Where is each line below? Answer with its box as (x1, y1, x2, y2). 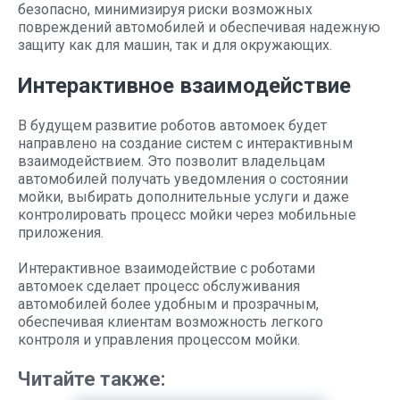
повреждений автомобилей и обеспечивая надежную (18, 19, 380, 36)
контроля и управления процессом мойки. (18, 331, 300, 348)
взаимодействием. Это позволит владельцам (18, 153, 325, 170)
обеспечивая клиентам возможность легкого (18, 313, 323, 330)
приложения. (18, 224, 104, 241)
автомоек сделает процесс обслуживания (18, 278, 300, 295)
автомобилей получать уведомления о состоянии (18, 171, 348, 187)
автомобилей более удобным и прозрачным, (18, 296, 319, 312)
